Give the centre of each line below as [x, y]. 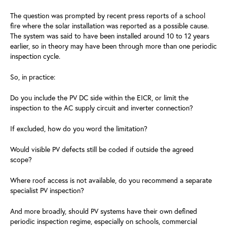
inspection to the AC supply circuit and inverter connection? [102, 108]
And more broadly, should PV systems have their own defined [104, 211]
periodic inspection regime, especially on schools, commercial [104, 221]
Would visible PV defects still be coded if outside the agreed [102, 149]
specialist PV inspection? [47, 190]
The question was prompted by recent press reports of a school [108, 15]
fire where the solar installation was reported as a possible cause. [109, 26]
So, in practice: [33, 77]
